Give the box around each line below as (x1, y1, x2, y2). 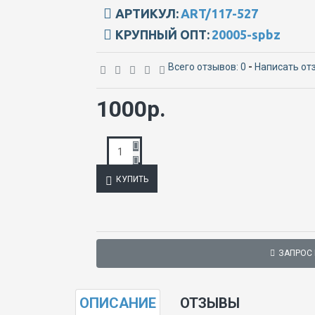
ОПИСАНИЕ (79, 294, 156, 311)
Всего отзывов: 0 (168, 60, 246, 72)
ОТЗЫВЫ (180, 294, 240, 311)
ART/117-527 (181, 6, 258, 20)
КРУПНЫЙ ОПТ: (115, 27, 210, 41)
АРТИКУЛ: (115, 6, 179, 20)
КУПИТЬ (116, 174, 148, 184)
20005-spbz (212, 27, 281, 41)
